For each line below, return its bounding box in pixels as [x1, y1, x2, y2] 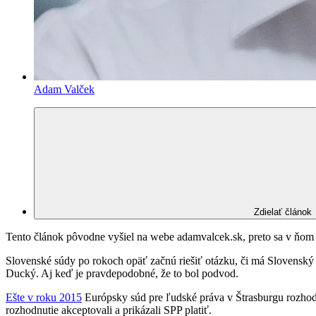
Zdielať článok [254, 206, 312, 217]
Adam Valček [34, 83, 95, 95]
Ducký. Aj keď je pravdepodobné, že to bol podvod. [6, 267, 238, 279]
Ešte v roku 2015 [6, 291, 82, 303]
